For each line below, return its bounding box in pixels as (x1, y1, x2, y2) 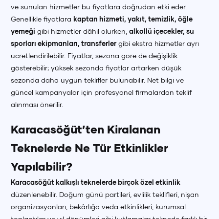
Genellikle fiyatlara (11, 15, 74, 23)
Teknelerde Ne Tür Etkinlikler (11, 141, 169, 154)
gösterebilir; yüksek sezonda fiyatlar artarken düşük (11, 64, 182, 72)
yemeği (11, 27, 36, 35)
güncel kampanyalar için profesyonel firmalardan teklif (11, 88, 193, 96)
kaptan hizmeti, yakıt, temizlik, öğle (73, 15, 193, 23)
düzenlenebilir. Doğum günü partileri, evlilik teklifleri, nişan (11, 190, 199, 198)
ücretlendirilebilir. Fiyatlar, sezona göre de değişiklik (11, 51, 178, 60)
